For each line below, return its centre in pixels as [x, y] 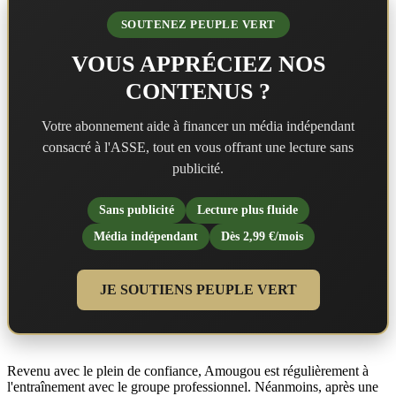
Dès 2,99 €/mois [262, 236]
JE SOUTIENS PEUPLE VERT [198, 289]
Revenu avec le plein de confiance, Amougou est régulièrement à [188, 370]
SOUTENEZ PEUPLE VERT [198, 24]
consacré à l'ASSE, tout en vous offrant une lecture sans [198, 147]
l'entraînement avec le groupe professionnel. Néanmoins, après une [193, 386]
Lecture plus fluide [247, 209]
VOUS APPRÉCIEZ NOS [198, 64]
